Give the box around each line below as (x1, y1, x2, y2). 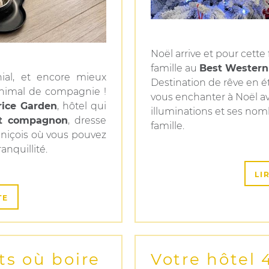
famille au (151, 62, 199, 74)
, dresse (68, 115, 106, 126)
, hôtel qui (57, 100, 106, 112)
